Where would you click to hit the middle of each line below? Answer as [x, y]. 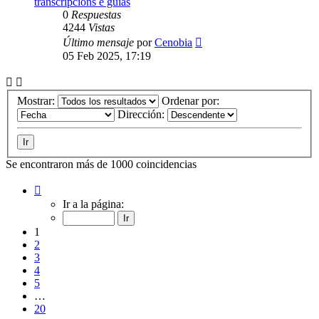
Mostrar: [37, 101]
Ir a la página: [93, 204]
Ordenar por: [192, 101]
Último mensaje [100, 42]
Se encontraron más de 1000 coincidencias [101, 164]
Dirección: [142, 115]
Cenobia [173, 42]
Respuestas [96, 14]
